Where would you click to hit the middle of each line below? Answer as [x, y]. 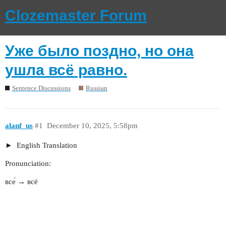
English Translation [46, 146]
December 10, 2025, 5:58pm [92, 125]
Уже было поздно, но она [99, 50]
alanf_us [19, 125]
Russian [97, 88]
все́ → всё [21, 182]
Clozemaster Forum [76, 15]
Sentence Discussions [41, 88]
